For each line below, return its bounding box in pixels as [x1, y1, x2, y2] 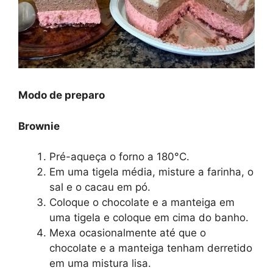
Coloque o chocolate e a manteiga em [49, 196, 235, 209]
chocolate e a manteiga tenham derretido [49, 242, 252, 255]
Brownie [18, 119, 60, 132]
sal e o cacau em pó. [49, 181, 151, 194]
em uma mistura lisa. [49, 257, 151, 270]
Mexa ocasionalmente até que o [49, 227, 206, 239]
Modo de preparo [18, 89, 105, 102]
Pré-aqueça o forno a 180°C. [49, 151, 190, 163]
